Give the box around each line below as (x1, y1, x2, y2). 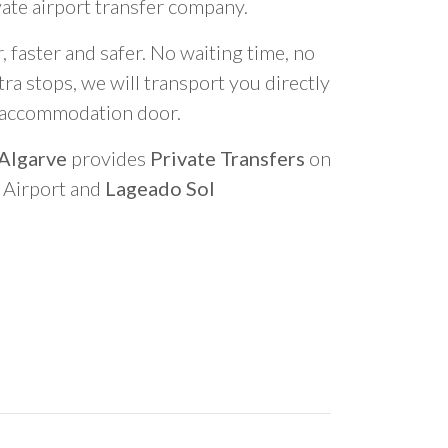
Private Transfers (150, 146, 305, 170)
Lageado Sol (105, 176, 215, 200)
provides (67, 146, 150, 170)
